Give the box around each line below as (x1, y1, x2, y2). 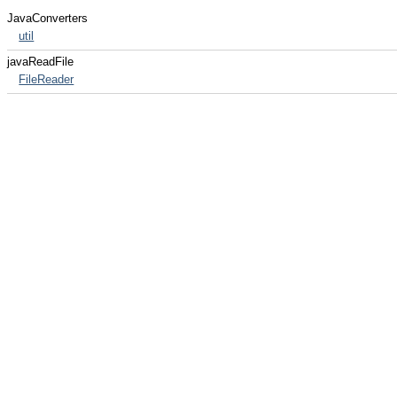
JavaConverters (7, 12, 88, 25)
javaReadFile (7, 55, 74, 68)
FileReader (19, 73, 74, 86)
